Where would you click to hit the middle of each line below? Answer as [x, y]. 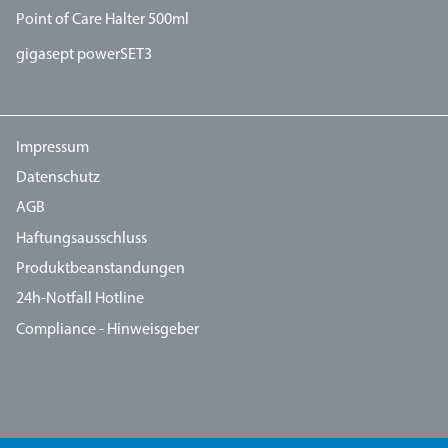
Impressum [52, 147]
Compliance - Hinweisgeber [107, 329]
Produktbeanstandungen [100, 268]
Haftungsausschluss [81, 238]
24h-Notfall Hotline [80, 299]
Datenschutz [58, 177]
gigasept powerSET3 [84, 55]
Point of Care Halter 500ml [102, 19]
